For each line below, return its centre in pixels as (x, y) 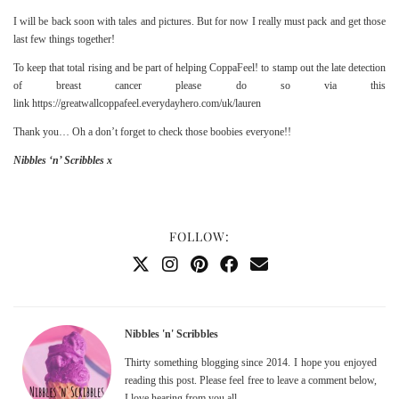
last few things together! (65, 39)
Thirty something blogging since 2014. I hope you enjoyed (251, 363)
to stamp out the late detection (322, 67)
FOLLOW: (199, 237)
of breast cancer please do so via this (199, 85)
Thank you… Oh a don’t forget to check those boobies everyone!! (152, 131)
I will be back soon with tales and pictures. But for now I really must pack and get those (199, 21)
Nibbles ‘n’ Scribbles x (63, 160)
